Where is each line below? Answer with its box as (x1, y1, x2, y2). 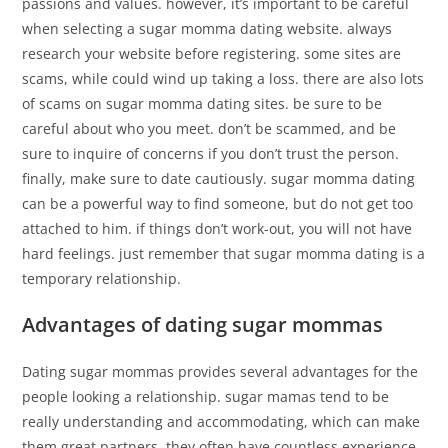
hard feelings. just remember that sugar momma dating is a (22, 244, 426, 263)
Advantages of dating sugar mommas (22, 311, 384, 338)
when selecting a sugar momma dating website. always (22, 19, 393, 38)
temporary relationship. (22, 269, 182, 288)
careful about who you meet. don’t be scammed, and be (22, 119, 397, 138)
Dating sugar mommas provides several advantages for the (22, 362, 419, 381)
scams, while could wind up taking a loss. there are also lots (22, 69, 425, 88)
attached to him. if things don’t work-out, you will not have (22, 219, 413, 238)
